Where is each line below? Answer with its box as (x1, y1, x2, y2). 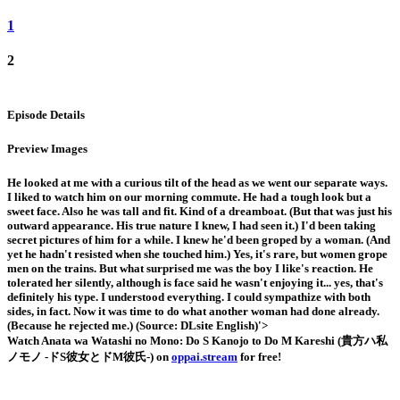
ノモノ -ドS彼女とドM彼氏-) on (7, 350, 171, 364)
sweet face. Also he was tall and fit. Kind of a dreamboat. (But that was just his (7, 204, 392, 219)
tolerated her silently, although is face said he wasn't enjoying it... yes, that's (7, 276, 383, 290)
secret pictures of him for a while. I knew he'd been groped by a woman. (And (7, 233, 390, 247)
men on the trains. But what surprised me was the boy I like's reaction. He (7, 262, 373, 276)
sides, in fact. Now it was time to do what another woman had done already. (7, 304, 379, 319)
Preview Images (7, 141, 87, 155)
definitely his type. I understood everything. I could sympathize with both (7, 290, 371, 304)
